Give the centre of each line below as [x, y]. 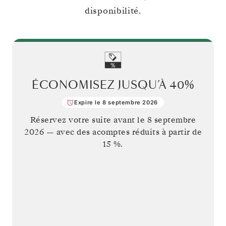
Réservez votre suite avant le [89, 120]
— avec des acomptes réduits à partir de [123, 132]
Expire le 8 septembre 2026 [116, 102]
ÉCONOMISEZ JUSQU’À [100, 85]
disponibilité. [113, 11]
